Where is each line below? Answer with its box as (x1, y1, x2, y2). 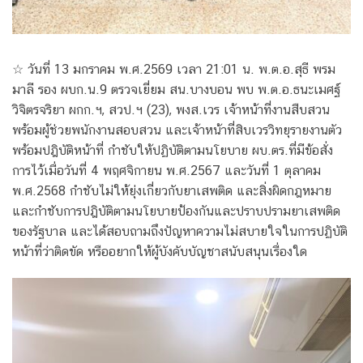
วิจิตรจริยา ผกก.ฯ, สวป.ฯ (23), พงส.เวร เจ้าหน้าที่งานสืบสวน (12, 101, 330, 117)
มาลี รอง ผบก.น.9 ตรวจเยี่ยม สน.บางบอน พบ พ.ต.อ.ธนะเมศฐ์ (12, 81, 340, 97)
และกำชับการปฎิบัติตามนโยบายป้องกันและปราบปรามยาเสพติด (12, 203, 340, 219)
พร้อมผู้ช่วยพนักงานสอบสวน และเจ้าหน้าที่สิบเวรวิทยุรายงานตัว (12, 122, 342, 138)
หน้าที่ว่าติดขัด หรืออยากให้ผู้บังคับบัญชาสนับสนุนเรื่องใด (12, 243, 307, 259)
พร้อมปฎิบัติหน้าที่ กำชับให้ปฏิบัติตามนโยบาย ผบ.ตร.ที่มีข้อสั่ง (12, 142, 333, 158)
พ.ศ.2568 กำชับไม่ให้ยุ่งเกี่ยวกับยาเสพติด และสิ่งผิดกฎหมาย (12, 182, 331, 199)
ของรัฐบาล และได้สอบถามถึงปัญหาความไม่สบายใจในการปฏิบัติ (12, 223, 348, 239)
